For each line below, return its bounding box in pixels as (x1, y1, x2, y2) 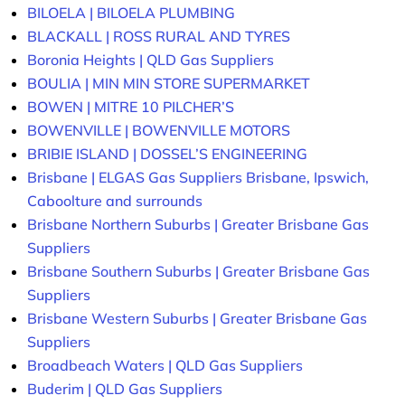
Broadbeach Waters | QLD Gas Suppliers (27, 356, 303, 375)
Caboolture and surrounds (27, 192, 202, 211)
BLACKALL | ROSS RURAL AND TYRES (27, 27, 290, 46)
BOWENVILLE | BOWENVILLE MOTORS (27, 121, 290, 140)
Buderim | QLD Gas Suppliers (27, 380, 222, 399)
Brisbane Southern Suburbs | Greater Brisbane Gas (27, 262, 370, 281)
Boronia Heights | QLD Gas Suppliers (27, 51, 274, 70)
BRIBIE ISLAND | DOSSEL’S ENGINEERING (27, 145, 307, 164)
